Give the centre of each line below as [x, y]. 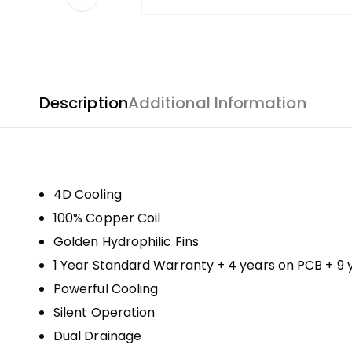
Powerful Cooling [106, 288]
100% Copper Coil [107, 218]
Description [84, 103]
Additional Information [217, 103]
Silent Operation [104, 312]
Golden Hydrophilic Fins [126, 241]
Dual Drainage [98, 335]
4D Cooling [88, 194]
